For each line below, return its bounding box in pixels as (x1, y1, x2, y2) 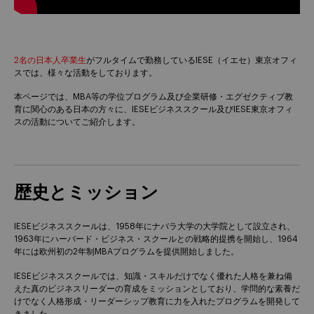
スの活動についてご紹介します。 (14, 118, 140, 127)
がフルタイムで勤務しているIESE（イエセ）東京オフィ (86, 55, 297, 64)
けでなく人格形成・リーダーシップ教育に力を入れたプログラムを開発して (14, 297, 300, 306)
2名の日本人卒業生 (14, 55, 86, 64)
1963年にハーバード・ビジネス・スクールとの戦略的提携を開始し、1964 (14, 235, 298, 244)
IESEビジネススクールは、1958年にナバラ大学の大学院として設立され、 (14, 222, 295, 231)
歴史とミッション (14, 184, 158, 202)
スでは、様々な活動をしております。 (14, 68, 157, 77)
